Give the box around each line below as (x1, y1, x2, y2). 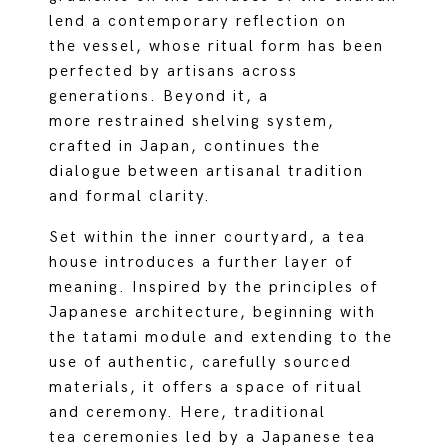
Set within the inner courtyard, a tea (49, 228, 367, 247)
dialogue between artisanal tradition (49, 162, 365, 181)
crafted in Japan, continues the (49, 137, 322, 156)
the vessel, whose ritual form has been (49, 37, 385, 56)
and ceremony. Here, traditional (49, 403, 327, 422)
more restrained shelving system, (49, 112, 336, 131)
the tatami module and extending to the (49, 328, 394, 347)
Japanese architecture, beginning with (49, 303, 377, 322)
